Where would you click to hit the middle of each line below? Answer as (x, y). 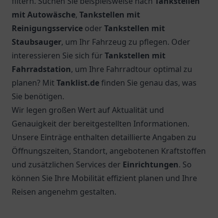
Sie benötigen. (38, 96)
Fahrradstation (41, 69)
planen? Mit (34, 83)
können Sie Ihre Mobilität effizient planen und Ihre (104, 178)
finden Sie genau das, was (148, 83)
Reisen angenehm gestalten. (64, 192)
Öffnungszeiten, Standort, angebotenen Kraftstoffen (109, 151)
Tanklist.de (78, 83)
